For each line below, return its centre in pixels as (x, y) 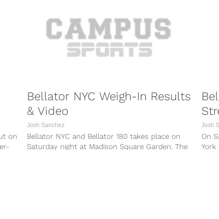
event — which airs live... (69, 157)
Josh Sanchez (46, 125)
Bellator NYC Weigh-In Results (109, 97)
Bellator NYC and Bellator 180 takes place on (104, 137)
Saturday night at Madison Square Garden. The (108, 147)
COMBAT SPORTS (166, 203)
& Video (48, 111)
